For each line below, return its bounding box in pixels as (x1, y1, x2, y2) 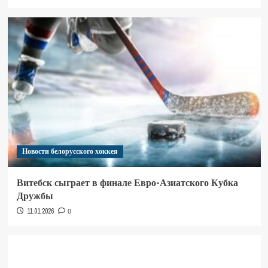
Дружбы (16, 189, 53, 203)
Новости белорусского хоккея (22, 147, 118, 157)
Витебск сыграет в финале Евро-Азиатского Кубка (16, 176, 238, 190)
